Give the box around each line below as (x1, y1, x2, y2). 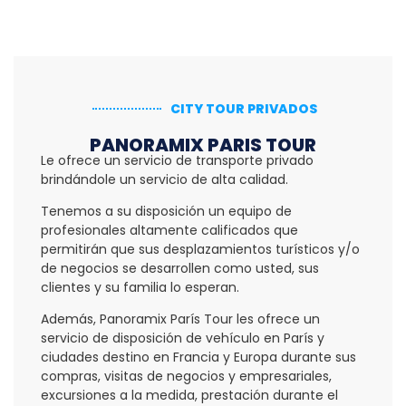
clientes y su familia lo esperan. (41, 278, 239, 297)
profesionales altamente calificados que (41, 221, 298, 240)
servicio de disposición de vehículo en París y (41, 329, 324, 348)
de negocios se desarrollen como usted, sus (41, 259, 319, 278)
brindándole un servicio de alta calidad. (41, 169, 288, 188)
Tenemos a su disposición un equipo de (41, 202, 292, 221)
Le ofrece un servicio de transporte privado (41, 150, 314, 169)
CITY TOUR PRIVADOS (170, 99, 318, 118)
